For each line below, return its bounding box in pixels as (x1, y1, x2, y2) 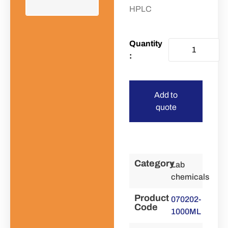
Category (134, 158, 175, 168)
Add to (154, 91, 178, 99)
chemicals (171, 173, 209, 181)
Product (134, 193, 169, 203)
